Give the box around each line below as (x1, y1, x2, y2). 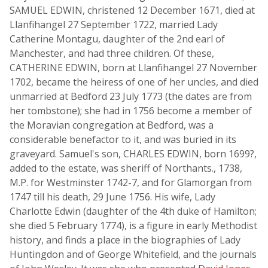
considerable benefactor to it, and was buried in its (10, 133, 236, 146)
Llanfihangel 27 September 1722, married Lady (10, 18, 218, 31)
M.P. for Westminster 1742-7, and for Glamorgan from (10, 176, 252, 189)
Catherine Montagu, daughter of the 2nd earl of (10, 32, 225, 45)
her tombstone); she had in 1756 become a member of (10, 104, 252, 117)
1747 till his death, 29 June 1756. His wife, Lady (10, 190, 215, 203)
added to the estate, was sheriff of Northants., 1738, (10, 162, 242, 175)
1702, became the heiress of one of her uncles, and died (10, 75, 258, 89)
